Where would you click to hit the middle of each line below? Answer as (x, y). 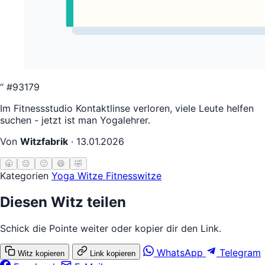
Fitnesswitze (134, 175)
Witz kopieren (41, 253)
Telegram (240, 252)
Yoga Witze (79, 175)
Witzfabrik (44, 141)
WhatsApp (180, 252)
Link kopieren (113, 253)
